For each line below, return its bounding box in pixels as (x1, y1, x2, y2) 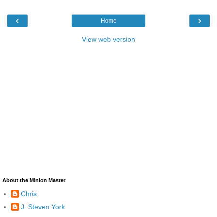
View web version (82, 35, 135, 43)
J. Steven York (21, 203, 65, 211)
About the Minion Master (2, 177, 65, 183)
